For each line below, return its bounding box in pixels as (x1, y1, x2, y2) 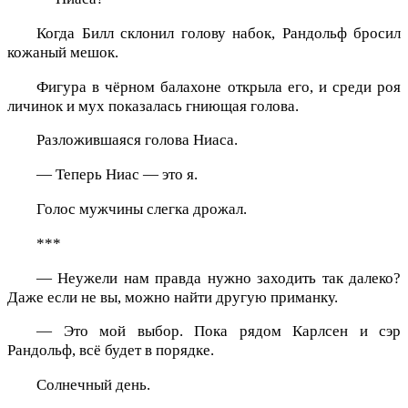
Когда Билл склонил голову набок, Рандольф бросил (36, 24, 401, 42)
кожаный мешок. (7, 43, 118, 61)
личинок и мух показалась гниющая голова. (7, 97, 299, 115)
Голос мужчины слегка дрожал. (36, 199, 247, 218)
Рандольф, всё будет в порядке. (7, 342, 214, 360)
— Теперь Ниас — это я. (36, 166, 198, 184)
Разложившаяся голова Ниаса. (36, 131, 238, 149)
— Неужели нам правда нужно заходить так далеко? (36, 269, 401, 287)
